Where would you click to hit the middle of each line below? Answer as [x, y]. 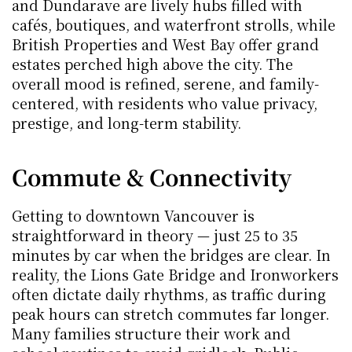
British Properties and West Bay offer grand [165, 44]
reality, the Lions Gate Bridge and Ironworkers [175, 274]
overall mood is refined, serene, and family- [165, 83]
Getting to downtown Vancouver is [133, 215]
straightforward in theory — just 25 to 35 [155, 235]
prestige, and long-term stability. [126, 123]
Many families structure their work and [151, 333]
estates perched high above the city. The [152, 64]
